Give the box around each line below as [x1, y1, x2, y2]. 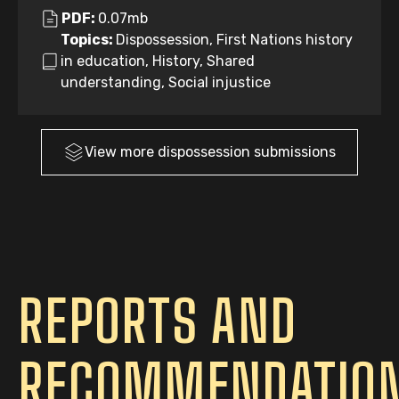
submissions [254, 143, 336, 160]
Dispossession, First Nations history [116, 31, 353, 48]
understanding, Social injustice [61, 74, 271, 91]
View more [85, 143, 158, 160]
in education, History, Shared [61, 53, 255, 69]
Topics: [61, 31, 116, 48]
